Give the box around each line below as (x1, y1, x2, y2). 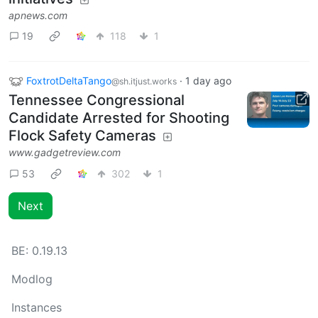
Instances (11, 300, 62, 315)
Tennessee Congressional (9, 92, 185, 109)
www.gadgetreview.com (9, 146, 121, 159)
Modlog (11, 272, 53, 287)
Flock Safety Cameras (9, 127, 156, 145)
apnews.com (9, 9, 67, 21)
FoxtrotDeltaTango (26, 74, 111, 87)
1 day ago (185, 74, 231, 87)
